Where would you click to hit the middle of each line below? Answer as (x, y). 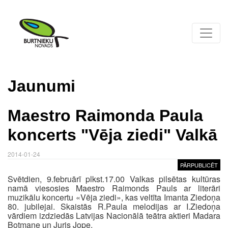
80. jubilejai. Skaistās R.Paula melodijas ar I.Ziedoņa (114, 206)
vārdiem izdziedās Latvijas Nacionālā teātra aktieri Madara (114, 216)
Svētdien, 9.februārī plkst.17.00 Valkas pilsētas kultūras (114, 179)
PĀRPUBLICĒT (199, 165)
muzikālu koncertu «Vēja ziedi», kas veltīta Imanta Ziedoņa (114, 197)
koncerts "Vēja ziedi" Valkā (112, 135)
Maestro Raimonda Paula (105, 116)
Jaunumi (41, 86)
